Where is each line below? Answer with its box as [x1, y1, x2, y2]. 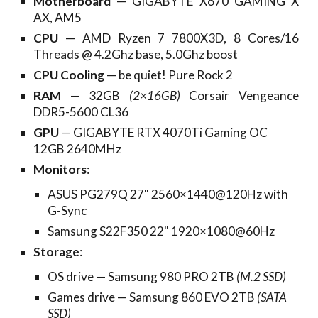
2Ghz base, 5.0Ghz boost [104, 47, 238, 62]
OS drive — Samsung [48, 269, 160, 284]
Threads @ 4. [33, 47, 105, 62]
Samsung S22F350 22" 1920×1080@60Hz [48, 224, 275, 238]
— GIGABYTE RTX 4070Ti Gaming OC [59, 125, 268, 140]
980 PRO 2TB [160, 269, 237, 284]
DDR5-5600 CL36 [33, 104, 129, 119]
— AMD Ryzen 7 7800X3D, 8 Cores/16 [58, 31, 299, 45]
